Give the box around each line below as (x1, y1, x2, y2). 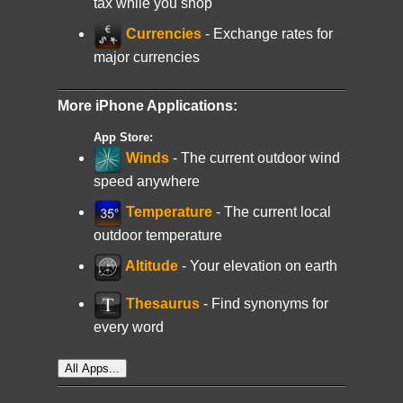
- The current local (212, 204, 331, 220)
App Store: (94, 130, 153, 145)
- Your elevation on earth (178, 258, 337, 274)
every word (94, 319, 164, 336)
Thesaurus (122, 296, 200, 312)
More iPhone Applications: (58, 98, 237, 114)
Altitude (122, 258, 178, 274)
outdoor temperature (94, 228, 222, 244)
